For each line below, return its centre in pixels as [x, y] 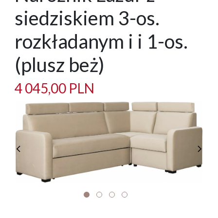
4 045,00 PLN [54, 88]
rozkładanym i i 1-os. [101, 42]
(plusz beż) [60, 65]
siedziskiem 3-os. [87, 18]
